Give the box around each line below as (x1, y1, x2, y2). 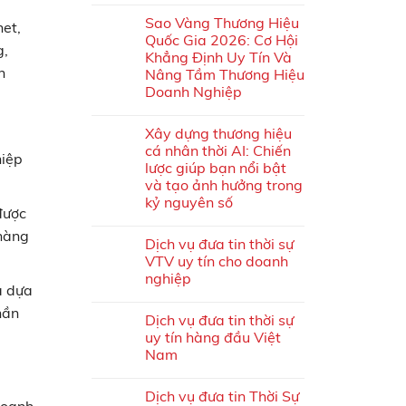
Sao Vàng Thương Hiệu (145, 14, 299, 33)
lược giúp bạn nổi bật (145, 159, 286, 178)
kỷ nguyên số (145, 193, 233, 212)
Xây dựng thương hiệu (145, 124, 292, 143)
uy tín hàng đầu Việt (145, 328, 281, 347)
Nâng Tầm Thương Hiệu (145, 65, 304, 84)
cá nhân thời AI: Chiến (145, 141, 291, 160)
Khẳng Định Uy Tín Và (145, 48, 292, 67)
